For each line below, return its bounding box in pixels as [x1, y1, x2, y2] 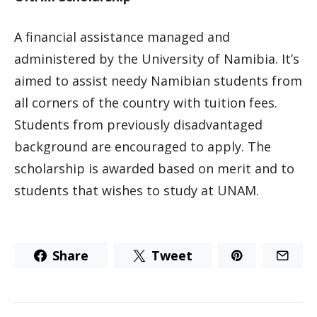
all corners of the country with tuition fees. [14, 94, 277, 111]
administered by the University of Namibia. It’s [14, 50, 299, 67]
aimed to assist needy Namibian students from [14, 72, 302, 89]
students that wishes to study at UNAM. [14, 182, 259, 199]
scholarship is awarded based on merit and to [14, 160, 294, 177]
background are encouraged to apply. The [14, 138, 271, 155]
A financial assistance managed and [14, 28, 230, 45]
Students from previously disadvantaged [14, 116, 263, 133]
